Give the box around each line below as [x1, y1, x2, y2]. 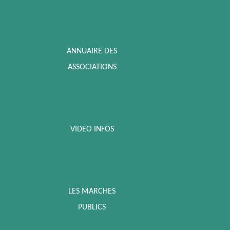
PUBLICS [78, 203, 106, 212]
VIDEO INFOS [70, 125, 114, 134]
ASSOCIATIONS [67, 63, 117, 72]
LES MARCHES [68, 187, 116, 196]
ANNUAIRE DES [67, 47, 118, 56]
